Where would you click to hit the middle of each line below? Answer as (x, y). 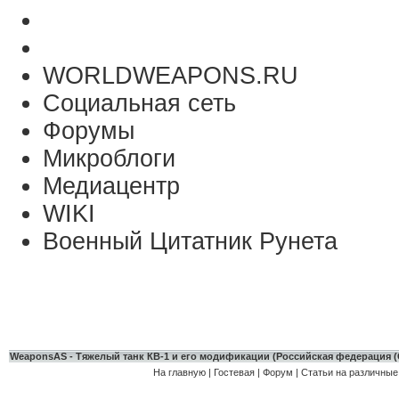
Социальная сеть (139, 103)
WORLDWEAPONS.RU (171, 76)
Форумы (89, 131)
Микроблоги (109, 159)
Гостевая (234, 372)
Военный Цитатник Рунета (190, 241)
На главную (179, 372)
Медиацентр (111, 186)
